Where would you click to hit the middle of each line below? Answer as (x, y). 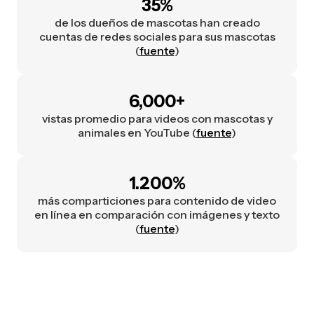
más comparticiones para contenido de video (157, 201)
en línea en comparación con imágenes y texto (157, 215)
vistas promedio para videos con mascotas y (157, 119)
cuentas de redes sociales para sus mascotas (157, 37)
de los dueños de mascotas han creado (157, 23)
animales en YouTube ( (137, 133)
